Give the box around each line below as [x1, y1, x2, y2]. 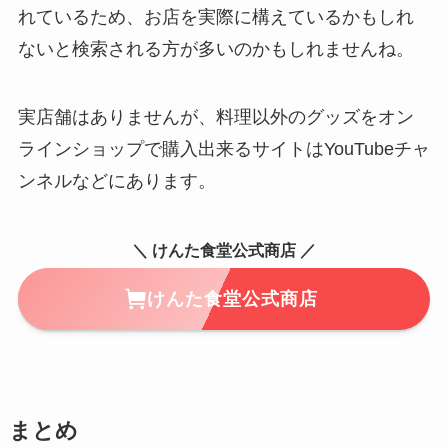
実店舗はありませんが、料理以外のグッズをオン [17, 107, 414, 128]
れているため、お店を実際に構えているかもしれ [17, 7, 414, 28]
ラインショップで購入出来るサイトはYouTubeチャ [17, 139, 430, 160]
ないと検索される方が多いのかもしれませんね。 [17, 39, 414, 60]
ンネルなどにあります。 [17, 171, 216, 192]
